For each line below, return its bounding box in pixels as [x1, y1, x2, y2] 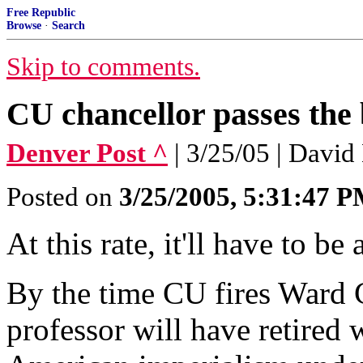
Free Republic [6, 6, 75, 19]
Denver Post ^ [6, 139, 168, 168]
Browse [6, 19, 41, 32]
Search [52, 19, 85, 32]
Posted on [6, 182, 119, 211]
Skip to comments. [6, 53, 200, 81]
